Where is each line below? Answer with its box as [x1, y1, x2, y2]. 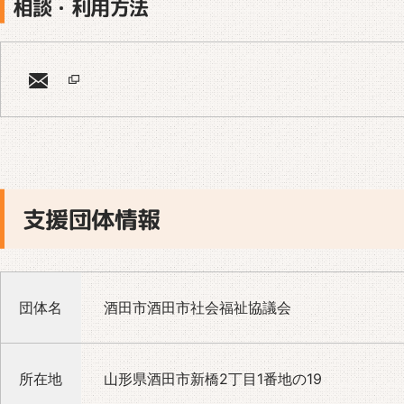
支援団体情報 [22, 202, 161, 236]
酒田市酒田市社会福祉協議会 [104, 298, 291, 317]
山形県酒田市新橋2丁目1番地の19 [104, 370, 322, 389]
